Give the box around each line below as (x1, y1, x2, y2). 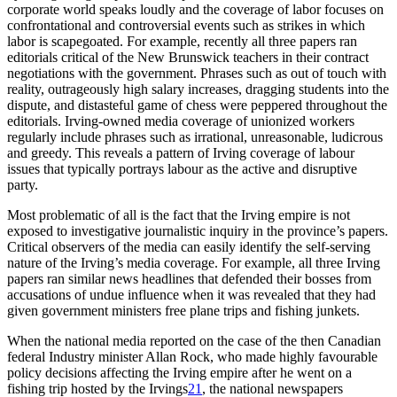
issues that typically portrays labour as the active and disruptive (7, 161, 357, 177)
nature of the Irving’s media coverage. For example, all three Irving (7, 255, 380, 271)
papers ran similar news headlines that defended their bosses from (7, 271, 371, 287)
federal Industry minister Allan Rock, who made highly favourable (7, 349, 378, 365)
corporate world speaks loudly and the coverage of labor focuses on (7, 2, 384, 18)
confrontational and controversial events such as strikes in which (7, 18, 365, 34)
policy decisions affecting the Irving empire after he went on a (7, 365, 352, 381)
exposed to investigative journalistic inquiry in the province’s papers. (7, 223, 388, 239)
